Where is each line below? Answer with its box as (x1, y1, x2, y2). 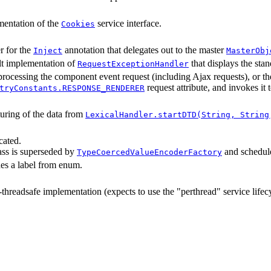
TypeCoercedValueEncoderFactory (77, 147, 222, 157)
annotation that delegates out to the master (62, 44, 226, 55)
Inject (33, 45, 62, 55)
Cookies (61, 19, 95, 28)
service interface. (95, 18, 162, 28)
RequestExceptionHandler (77, 59, 189, 68)
